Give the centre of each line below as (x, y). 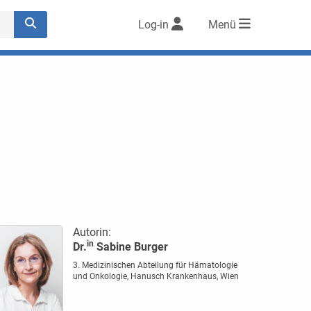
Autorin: (92, 232)
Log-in (153, 25)
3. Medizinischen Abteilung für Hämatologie (155, 265)
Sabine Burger (131, 247)
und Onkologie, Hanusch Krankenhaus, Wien (155, 276)
